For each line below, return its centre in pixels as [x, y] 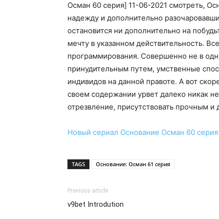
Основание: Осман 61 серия [133, 164]
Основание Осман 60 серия [169, 132]
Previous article [88, 190]
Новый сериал [93, 132]
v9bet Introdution [96, 204]
